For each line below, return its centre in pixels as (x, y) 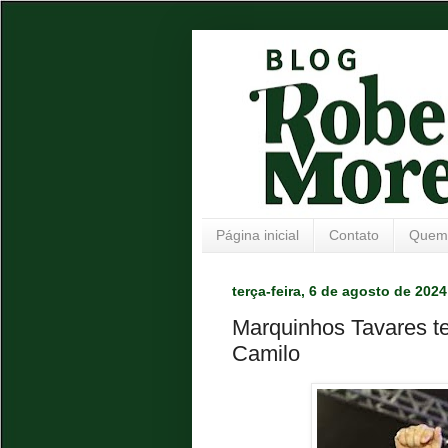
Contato (354, 235)
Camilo (266, 354)
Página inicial (257, 235)
